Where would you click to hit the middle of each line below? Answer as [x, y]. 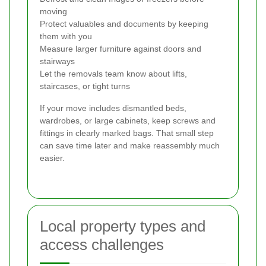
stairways [57, 61]
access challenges [102, 244]
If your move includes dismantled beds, [113, 108]
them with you [66, 36]
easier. [52, 158]
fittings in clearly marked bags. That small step [127, 133]
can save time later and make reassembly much [130, 145]
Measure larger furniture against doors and [121, 48]
